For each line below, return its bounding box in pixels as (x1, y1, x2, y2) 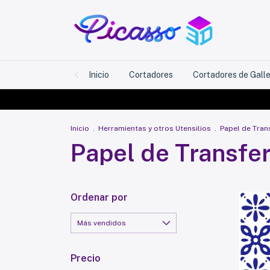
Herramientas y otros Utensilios (98, 124, 211, 133)
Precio (71, 252, 101, 264)
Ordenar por (71, 191, 128, 203)
